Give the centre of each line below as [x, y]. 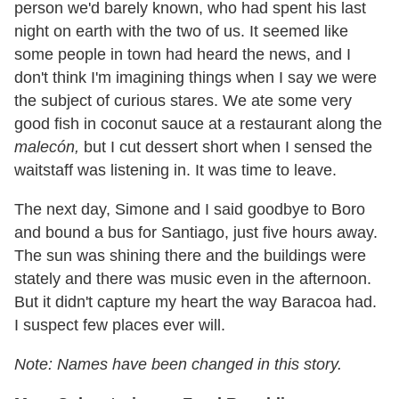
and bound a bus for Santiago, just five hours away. [196, 232]
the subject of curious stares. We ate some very [183, 100]
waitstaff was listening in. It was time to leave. [175, 170]
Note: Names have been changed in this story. [178, 364]
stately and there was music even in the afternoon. [193, 278]
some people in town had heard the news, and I [183, 54]
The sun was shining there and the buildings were [190, 255]
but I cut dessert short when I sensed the [226, 147]
